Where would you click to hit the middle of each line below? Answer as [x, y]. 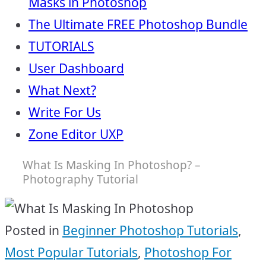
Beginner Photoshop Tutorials [150, 230]
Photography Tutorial [80, 179]
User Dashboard [76, 68]
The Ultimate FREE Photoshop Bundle [138, 24]
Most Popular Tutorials [71, 252]
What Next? [62, 90]
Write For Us [65, 112]
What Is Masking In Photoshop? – [112, 165]
